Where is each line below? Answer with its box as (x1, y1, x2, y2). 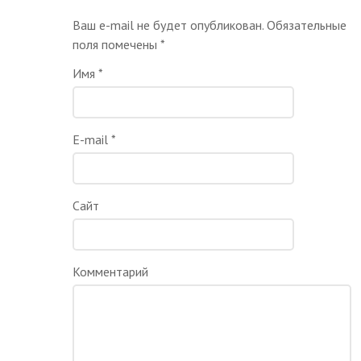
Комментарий (73, 263, 149, 280)
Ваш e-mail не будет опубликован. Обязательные (73, 16, 347, 33)
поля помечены (73, 35, 161, 52)
